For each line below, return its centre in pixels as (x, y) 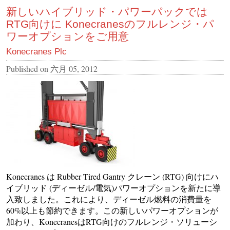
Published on (28, 68)
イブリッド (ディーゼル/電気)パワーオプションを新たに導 (113, 187)
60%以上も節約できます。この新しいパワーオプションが (112, 210)
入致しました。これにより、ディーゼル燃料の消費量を (109, 199)
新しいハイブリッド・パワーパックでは (107, 11)
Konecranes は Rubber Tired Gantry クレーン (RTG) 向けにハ (112, 176)
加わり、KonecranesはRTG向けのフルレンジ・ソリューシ (112, 221)
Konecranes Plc (36, 51)
